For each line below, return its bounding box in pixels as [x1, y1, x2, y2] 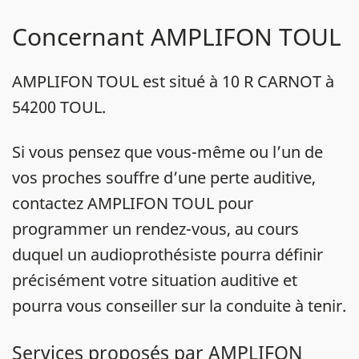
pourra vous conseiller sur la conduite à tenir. [12, 295, 346, 317]
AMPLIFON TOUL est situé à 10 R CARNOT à [12, 71, 334, 92]
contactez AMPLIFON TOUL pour [12, 192, 253, 214]
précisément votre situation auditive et [12, 269, 297, 291]
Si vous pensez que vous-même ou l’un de [12, 141, 323, 163]
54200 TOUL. [12, 96, 106, 118]
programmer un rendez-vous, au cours [12, 218, 299, 240]
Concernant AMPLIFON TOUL [12, 20, 341, 53]
